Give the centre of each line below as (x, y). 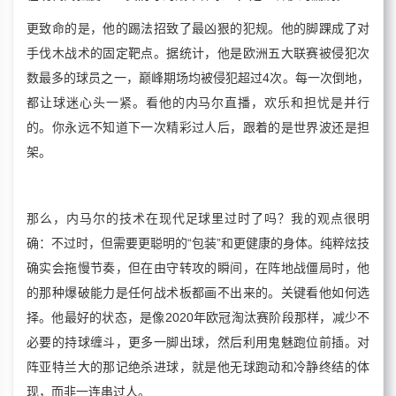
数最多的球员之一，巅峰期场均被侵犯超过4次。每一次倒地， (198, 78)
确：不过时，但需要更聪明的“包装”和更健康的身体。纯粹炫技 (198, 244)
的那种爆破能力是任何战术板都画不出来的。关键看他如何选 (198, 293)
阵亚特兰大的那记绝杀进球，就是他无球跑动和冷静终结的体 (198, 367)
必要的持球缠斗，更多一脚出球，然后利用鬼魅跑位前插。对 (198, 343)
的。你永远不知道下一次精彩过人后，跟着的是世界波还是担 (198, 128)
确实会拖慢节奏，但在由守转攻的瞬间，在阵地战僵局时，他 (198, 268)
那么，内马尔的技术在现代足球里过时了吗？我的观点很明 (198, 219)
